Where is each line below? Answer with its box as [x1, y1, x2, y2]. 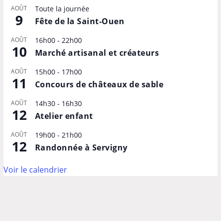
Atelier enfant [35, 110, 93, 122]
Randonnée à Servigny [35, 142, 128, 153]
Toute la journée [35, 4, 89, 14]
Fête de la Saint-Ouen [35, 16, 125, 27]
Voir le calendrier [3, 164, 67, 176]
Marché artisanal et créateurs [35, 47, 159, 59]
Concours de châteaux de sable [35, 79, 164, 90]
